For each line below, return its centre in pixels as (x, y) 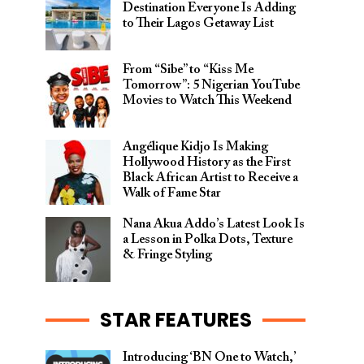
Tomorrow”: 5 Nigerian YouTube (211, 85)
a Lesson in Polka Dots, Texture (208, 240)
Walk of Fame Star (172, 193)
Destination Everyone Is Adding (209, 8)
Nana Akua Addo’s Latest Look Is (214, 224)
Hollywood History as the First (207, 162)
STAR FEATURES (175, 320)
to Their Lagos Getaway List (198, 24)
